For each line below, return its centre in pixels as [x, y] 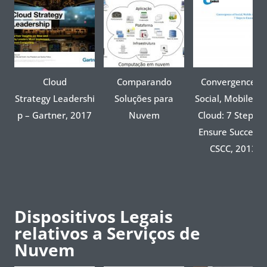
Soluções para [144, 98]
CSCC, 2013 [233, 148]
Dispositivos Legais [94, 216]
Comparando [144, 81]
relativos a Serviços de [107, 233]
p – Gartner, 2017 [55, 115]
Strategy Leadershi [55, 98]
